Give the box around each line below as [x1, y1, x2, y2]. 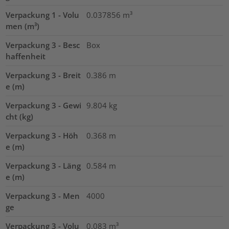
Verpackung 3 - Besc [6, 40, 80, 51]
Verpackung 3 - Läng [6, 161, 81, 171]
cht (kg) [6, 111, 34, 122]
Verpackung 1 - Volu [6, 10, 80, 20]
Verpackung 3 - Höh [6, 130, 79, 141]
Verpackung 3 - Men [6, 191, 80, 201]
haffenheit [6, 51, 46, 62]
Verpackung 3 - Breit [6, 70, 81, 81]
